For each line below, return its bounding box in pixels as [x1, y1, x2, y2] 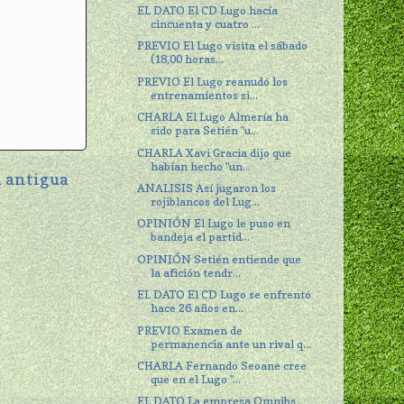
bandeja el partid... [151, 230, 251, 244]
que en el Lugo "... [151, 372, 242, 387]
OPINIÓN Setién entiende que [137, 252, 302, 266]
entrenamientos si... [151, 87, 259, 102]
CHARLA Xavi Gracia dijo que [137, 145, 292, 160]
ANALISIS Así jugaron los [137, 180, 277, 195]
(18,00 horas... [151, 52, 225, 67]
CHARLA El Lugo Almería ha [137, 110, 289, 124]
